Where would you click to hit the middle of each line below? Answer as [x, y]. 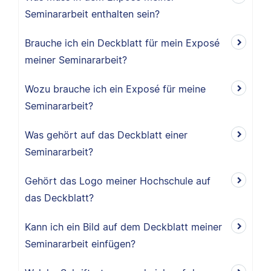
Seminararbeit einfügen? [80, 244]
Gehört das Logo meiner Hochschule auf [118, 181]
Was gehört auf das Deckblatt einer [106, 135]
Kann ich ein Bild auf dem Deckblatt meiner [123, 227]
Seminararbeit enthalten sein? [92, 14]
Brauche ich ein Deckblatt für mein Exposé [122, 43]
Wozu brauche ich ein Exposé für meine [115, 89]
